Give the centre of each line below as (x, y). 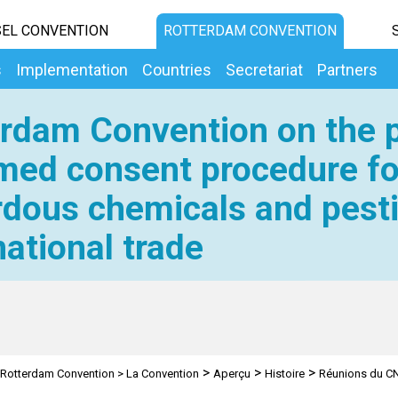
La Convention (162, 374)
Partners (347, 70)
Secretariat (264, 70)
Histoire (284, 374)
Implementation (72, 70)
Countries (177, 70)
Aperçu (231, 374)
